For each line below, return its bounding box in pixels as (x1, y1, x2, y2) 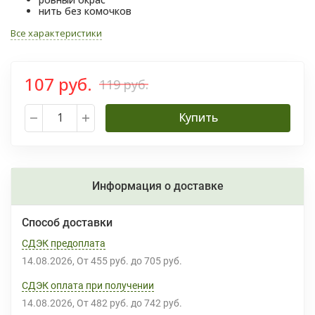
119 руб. (99, 75, 148, 93)
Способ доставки (22, 216, 112, 229)
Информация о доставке (91, 179, 224, 193)
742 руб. (150, 297, 182, 309)
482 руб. (96, 297, 129, 309)
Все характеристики (11, 27, 102, 39)
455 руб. (96, 255, 129, 266)
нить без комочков (39, 4, 131, 18)
